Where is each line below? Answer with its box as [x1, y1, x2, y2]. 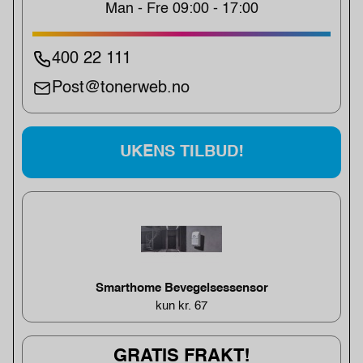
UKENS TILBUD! [119, 144, 244, 161]
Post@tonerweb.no [52, 80, 190, 97]
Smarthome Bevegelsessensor [95, 282, 268, 295]
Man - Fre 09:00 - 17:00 [105, 2, 258, 17]
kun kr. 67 [156, 300, 207, 313]
